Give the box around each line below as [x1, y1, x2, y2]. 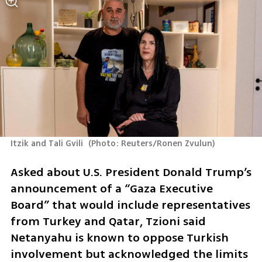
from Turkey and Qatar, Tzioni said [10, 212, 206, 230]
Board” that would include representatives [10, 196, 250, 213]
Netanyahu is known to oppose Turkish [10, 229, 229, 246]
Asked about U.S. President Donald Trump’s [10, 163, 251, 181]
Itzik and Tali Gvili [10, 137, 85, 150]
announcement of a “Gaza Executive [10, 180, 213, 197]
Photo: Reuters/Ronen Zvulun [91, 137, 213, 150]
